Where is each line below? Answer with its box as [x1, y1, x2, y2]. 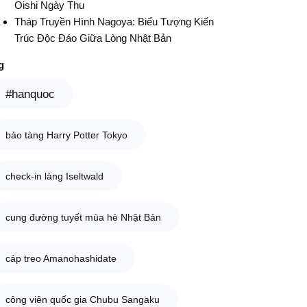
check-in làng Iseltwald [5, 170, 103, 182]
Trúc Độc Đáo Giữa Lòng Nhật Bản [14, 32, 171, 44]
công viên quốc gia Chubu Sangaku [5, 293, 160, 305]
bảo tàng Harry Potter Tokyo [5, 129, 127, 140]
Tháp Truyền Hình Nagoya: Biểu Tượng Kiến [14, 15, 214, 27]
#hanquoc [5, 87, 55, 100]
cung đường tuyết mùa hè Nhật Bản [5, 211, 161, 223]
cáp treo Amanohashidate [5, 252, 116, 264]
